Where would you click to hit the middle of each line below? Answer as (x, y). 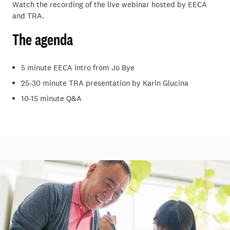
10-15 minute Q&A (51, 99)
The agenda (43, 40)
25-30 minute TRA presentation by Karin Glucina (105, 83)
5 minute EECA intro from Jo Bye (78, 68)
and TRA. (28, 16)
